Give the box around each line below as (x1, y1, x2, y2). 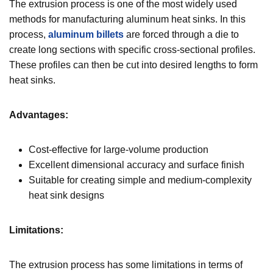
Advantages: (9, 109, 68, 120)
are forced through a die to (124, 29, 239, 40)
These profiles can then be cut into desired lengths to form (9, 59, 258, 70)
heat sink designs (29, 190, 104, 200)
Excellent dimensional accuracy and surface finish (29, 159, 244, 170)
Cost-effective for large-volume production (29, 144, 208, 155)
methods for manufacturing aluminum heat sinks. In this (9, 13, 246, 24)
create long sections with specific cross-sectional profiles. (9, 44, 255, 55)
